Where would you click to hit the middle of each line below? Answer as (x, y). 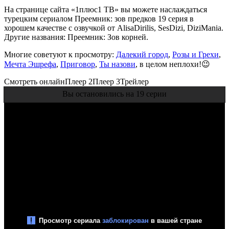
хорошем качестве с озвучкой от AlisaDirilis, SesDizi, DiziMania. (114, 28)
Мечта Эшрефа (30, 64)
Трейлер (134, 81)
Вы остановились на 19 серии (114, 94)
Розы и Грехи (196, 54)
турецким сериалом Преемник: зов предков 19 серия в (99, 18)
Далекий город (142, 54)
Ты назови (117, 64)
